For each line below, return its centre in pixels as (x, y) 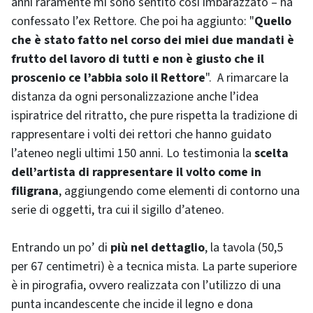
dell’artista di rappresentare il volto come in (136, 172)
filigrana (35, 191)
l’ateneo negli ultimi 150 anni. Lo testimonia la (133, 153)
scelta (271, 153)
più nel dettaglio (158, 248)
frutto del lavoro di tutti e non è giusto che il (138, 59)
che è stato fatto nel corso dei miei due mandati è (153, 40)
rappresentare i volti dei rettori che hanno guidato (141, 134)
